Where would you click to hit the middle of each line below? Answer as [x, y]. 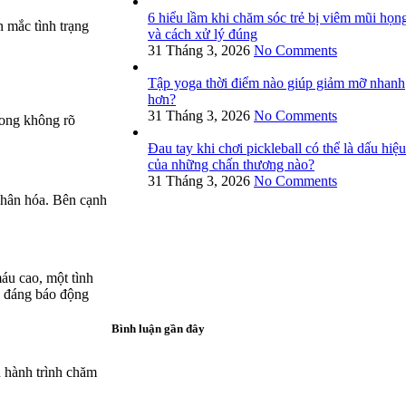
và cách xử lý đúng [203, 34]
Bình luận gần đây [158, 328]
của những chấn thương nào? [231, 164]
